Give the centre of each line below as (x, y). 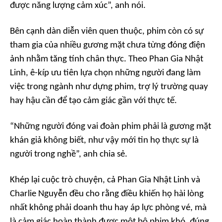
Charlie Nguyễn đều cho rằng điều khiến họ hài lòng (107, 194)
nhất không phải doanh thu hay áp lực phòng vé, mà (108, 208)
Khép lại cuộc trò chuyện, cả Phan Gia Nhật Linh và (105, 180)
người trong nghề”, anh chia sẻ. (69, 155)
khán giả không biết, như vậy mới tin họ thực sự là (104, 141)
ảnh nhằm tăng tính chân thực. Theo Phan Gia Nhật (107, 59)
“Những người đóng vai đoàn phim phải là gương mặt (111, 127)
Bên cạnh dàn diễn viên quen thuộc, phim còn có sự (107, 32)
